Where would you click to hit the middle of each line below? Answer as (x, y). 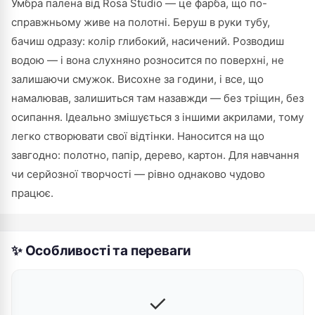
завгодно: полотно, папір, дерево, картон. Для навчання (155, 155)
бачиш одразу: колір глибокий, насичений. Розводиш (148, 41)
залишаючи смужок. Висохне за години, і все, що (137, 79)
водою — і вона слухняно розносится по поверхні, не (148, 60)
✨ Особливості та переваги (102, 251)
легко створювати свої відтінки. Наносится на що (138, 136)
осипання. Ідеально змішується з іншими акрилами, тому (157, 117)
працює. (32, 193)
